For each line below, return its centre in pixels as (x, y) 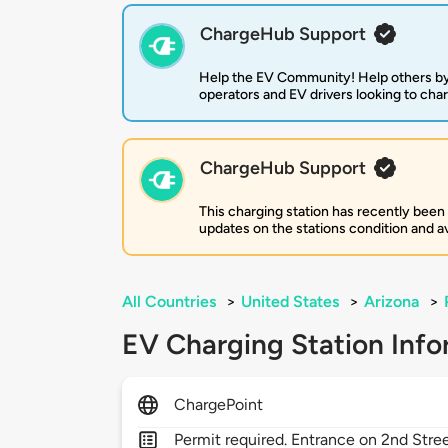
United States (290, 302)
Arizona (391, 302)
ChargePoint (219, 405)
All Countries (169, 302)
